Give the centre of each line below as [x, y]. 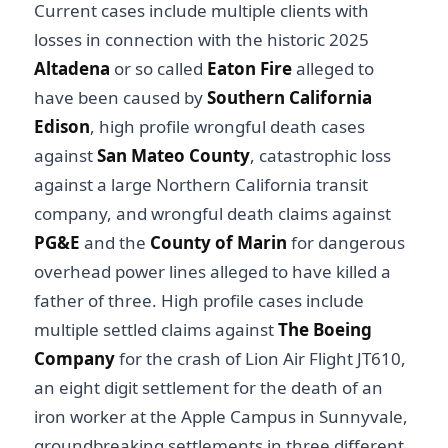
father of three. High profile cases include [199, 301]
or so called [158, 69]
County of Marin [220, 243]
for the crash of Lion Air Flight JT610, [260, 359]
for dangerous [348, 243]
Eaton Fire [249, 69]
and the [115, 243]
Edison [62, 127]
